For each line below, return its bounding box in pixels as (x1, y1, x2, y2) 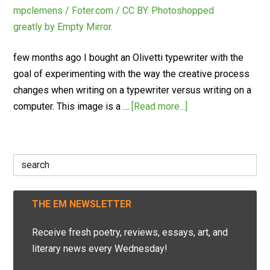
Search (13, 152, 42, 164)
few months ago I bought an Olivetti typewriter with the (13, 52, 244, 63)
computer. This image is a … (13, 101, 132, 112)
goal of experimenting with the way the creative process (13, 68, 250, 80)
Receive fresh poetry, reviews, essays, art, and (32, 227, 228, 238)
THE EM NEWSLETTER (32, 198, 132, 210)
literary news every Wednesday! (32, 243, 168, 254)
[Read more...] (131, 101, 188, 112)
